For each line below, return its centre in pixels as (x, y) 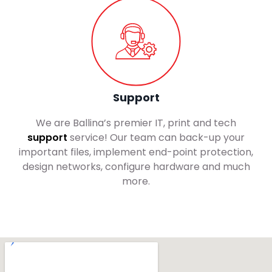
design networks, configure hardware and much (136, 167)
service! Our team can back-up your (156, 138)
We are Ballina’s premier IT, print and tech (136, 123)
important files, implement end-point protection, (136, 152)
